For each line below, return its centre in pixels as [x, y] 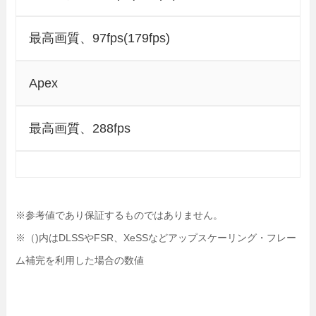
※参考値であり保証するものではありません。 [120, 215]
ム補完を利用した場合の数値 [80, 260]
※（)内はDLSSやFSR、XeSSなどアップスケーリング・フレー [156, 237]
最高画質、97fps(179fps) [100, 38]
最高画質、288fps [80, 129]
